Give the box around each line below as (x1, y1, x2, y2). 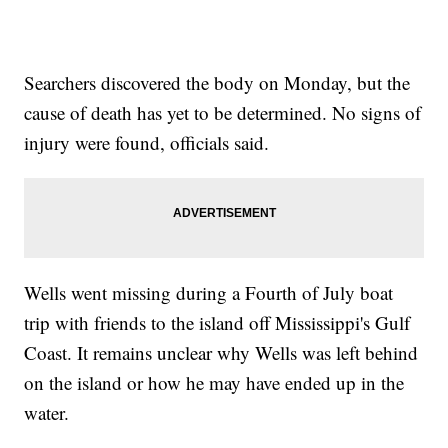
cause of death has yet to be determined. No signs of (24, 99, 422, 125)
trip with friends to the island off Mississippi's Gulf (24, 309, 411, 335)
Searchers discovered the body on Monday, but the (24, 69, 411, 95)
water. (24, 399, 70, 425)
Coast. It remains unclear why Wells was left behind (24, 339, 419, 365)
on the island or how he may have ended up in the (24, 369, 405, 395)
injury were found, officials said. (24, 129, 270, 155)
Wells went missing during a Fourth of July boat (24, 279, 394, 305)
